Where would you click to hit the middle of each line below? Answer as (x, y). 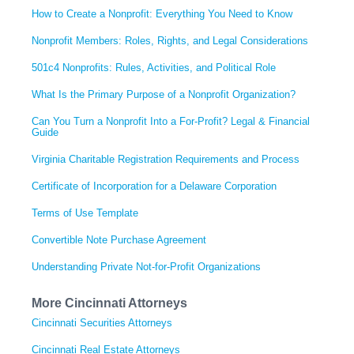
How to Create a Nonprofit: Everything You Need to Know (162, 13)
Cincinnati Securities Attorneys (102, 322)
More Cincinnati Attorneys (109, 303)
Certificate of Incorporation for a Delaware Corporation (154, 186)
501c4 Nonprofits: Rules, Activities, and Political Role (154, 67)
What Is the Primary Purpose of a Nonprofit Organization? (164, 94)
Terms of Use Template (85, 213)
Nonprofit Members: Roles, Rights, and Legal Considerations (170, 40)
